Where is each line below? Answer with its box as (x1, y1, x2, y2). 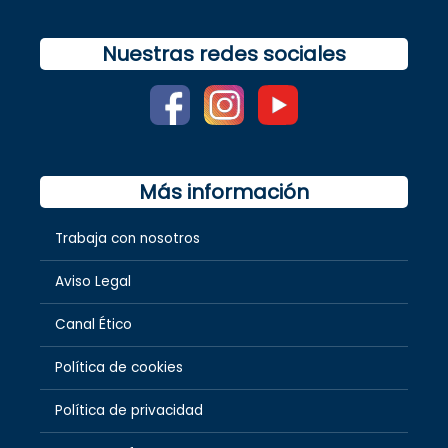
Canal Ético (55, 314, 132, 334)
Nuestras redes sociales (102, 40, 346, 69)
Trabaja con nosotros (55, 228, 200, 248)
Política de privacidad (55, 400, 203, 420)
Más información (139, 177, 309, 206)
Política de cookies (55, 357, 183, 377)
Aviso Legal (55, 271, 131, 291)
